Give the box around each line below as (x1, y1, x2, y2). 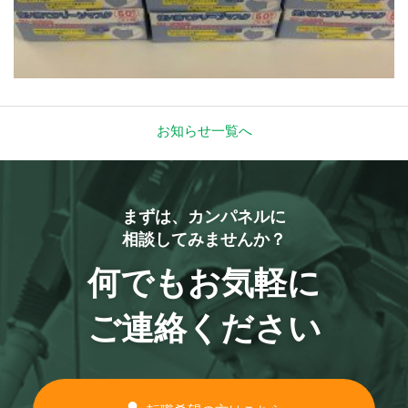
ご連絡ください (87, 309, 321, 347)
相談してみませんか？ (122, 229, 286, 249)
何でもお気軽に (87, 263, 321, 301)
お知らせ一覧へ (156, 122, 252, 138)
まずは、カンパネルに (122, 207, 286, 226)
